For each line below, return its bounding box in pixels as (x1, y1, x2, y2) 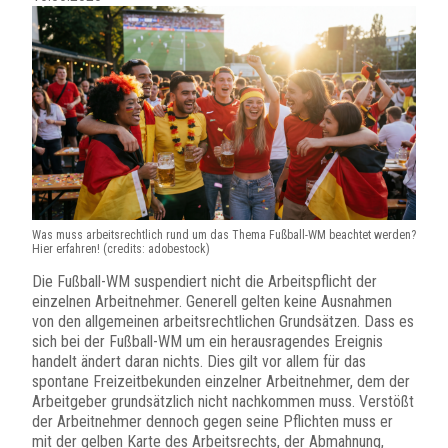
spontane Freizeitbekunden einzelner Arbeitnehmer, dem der (32, 372, 410, 392)
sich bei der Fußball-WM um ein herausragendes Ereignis (32, 332, 383, 352)
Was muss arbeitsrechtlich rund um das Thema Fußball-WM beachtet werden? (32, 228, 416, 243)
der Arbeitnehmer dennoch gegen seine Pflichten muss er (32, 412, 393, 432)
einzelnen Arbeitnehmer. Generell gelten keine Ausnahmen (32, 292, 392, 312)
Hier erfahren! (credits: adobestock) (32, 242, 210, 257)
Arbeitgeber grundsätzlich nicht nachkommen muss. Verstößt (32, 392, 414, 412)
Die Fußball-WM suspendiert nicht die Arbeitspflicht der (32, 272, 377, 292)
